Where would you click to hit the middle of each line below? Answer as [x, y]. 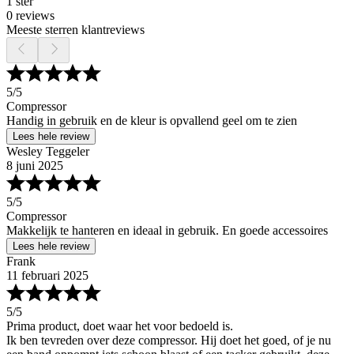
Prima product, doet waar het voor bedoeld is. [120, 326]
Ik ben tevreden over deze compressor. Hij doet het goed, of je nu [169, 341]
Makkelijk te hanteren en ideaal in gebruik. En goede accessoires [167, 231]
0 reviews [30, 16]
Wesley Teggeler [48, 152]
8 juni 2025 [35, 166]
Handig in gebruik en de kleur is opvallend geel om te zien [152, 121]
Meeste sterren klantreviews [75, 30]
